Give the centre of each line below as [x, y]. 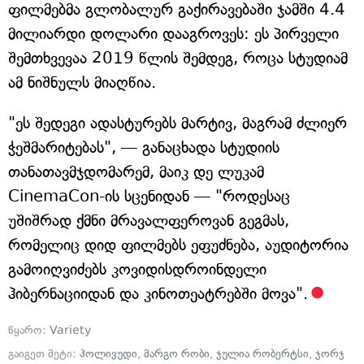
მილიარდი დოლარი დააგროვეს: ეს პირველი [173, 34]
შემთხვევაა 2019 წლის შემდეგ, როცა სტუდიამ [178, 58]
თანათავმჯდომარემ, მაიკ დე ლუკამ [136, 172]
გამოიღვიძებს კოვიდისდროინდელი [137, 270]
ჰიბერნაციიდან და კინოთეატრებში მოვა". [158, 294]
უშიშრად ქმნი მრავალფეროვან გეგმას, [149, 221]
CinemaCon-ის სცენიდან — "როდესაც [149, 197]
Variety [70, 331]
